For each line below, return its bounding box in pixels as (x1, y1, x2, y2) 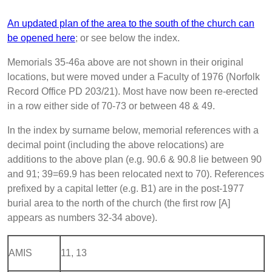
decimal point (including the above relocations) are (7, 139, 224, 150)
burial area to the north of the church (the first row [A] (7, 197, 230, 208)
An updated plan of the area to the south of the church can (7, 18, 254, 29)
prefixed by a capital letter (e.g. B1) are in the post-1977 (7, 183, 244, 194)
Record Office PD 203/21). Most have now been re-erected (7, 86, 258, 97)
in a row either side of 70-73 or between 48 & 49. (7, 100, 215, 111)
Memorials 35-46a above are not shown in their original (7, 56, 243, 67)
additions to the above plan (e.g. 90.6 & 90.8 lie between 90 (7, 154, 262, 165)
